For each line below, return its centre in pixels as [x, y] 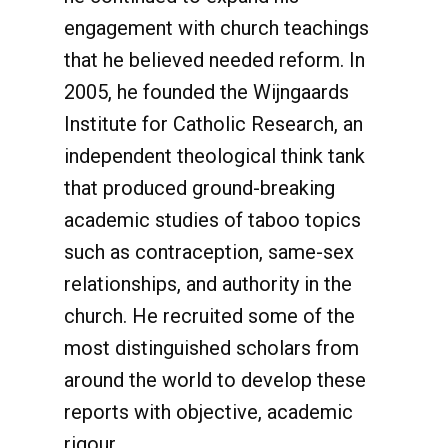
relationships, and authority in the [208, 284]
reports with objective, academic [208, 412]
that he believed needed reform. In [214, 60]
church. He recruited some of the [209, 316]
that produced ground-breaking [199, 188]
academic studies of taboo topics [212, 220]
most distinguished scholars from [211, 348]
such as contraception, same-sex [209, 252]
